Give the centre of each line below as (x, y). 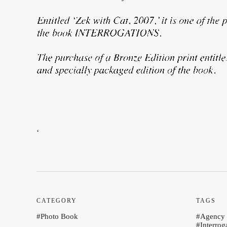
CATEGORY (57, 201)
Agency (213, 216)
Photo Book (59, 216)
